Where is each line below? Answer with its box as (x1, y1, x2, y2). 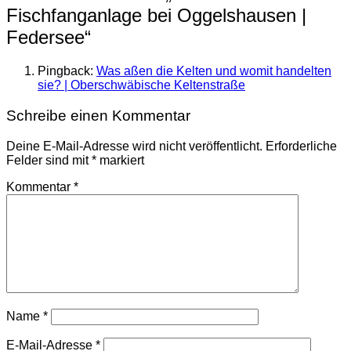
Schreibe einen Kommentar (6, 107, 190, 124)
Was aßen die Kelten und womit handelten (96, 64, 331, 78)
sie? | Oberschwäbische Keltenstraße (38, 78, 245, 92)
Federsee (6, 27, 85, 49)
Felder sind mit (6, 153, 92, 167)
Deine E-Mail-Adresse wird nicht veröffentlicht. (6, 139, 262, 153)
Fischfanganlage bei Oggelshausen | (6, 5, 306, 27)
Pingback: (38, 64, 96, 78)
